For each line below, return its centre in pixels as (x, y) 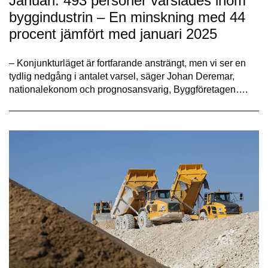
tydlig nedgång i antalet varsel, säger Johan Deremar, (122, 76)
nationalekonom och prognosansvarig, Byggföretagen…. (128, 89)
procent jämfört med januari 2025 (113, 33)
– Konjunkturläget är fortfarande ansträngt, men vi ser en (127, 63)
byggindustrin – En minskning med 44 (127, 17)
